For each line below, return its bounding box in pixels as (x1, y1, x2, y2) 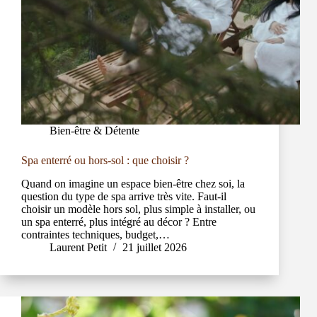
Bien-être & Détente (50, 125, 139, 137)
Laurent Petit (50, 241, 107, 254)
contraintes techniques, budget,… (21, 229, 170, 241)
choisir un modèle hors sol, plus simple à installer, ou (21, 203, 255, 216)
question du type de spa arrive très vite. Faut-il (21, 190, 226, 203)
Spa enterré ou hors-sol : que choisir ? (21, 154, 189, 167)
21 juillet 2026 (122, 241, 187, 254)
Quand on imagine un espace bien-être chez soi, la (21, 178, 245, 190)
